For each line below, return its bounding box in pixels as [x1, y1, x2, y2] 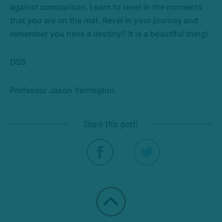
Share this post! [84, 117, 138, 129]
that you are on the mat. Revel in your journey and [10, 15, 198, 25]
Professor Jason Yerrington [10, 85, 114, 95]
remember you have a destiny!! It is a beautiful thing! [10, 29, 208, 39]
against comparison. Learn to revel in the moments [10, 2, 202, 12]
